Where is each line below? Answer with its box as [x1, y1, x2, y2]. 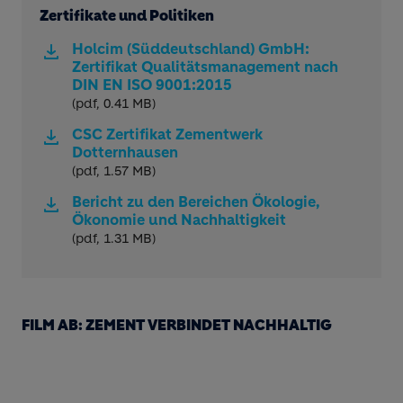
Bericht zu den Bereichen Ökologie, [72, 193, 320, 210]
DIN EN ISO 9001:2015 [72, 76, 232, 94]
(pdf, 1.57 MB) [72, 163, 156, 179]
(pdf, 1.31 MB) [72, 230, 156, 246]
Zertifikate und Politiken [40, 6, 214, 24]
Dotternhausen [72, 143, 178, 161]
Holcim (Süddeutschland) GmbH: [72, 40, 309, 58]
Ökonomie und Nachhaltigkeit [72, 210, 286, 228]
